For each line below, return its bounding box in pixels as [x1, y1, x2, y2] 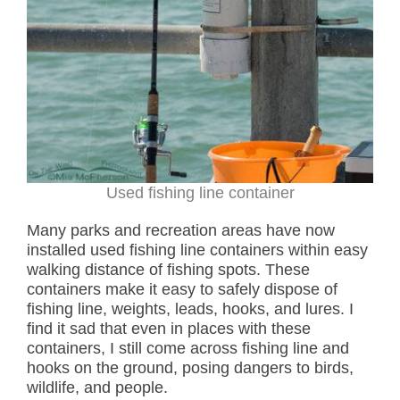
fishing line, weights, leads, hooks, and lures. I [27, 300, 354, 319]
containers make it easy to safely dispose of [27, 280, 337, 299]
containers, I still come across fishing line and [27, 339, 349, 358]
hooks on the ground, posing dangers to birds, [27, 359, 354, 378]
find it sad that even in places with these [27, 320, 311, 338]
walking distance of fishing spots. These [27, 261, 310, 279]
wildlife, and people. [27, 379, 168, 397]
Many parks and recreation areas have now [27, 221, 335, 240]
